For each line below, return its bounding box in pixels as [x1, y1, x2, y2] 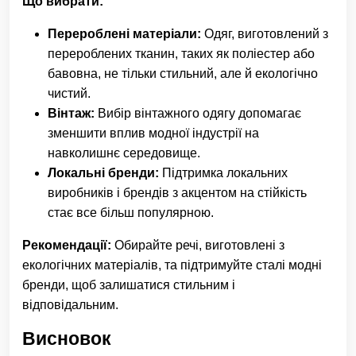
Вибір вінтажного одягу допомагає [95, 106, 301, 121]
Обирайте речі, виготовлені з [111, 238, 284, 253]
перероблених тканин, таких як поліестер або [48, 47, 315, 61]
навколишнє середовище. [48, 146, 200, 161]
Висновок [22, 328, 111, 350]
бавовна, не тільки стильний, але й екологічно [48, 67, 318, 81]
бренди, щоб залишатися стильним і [22, 278, 235, 292]
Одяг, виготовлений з [201, 27, 328, 41]
